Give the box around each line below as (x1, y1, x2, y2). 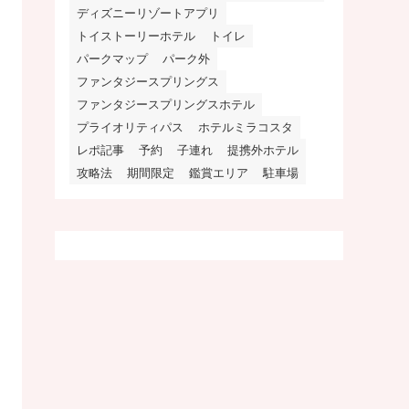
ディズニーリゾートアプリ (77, 5, 219, 20)
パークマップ (77, 51, 148, 66)
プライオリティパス (77, 120, 184, 134)
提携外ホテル (227, 142, 299, 157)
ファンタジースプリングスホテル (77, 97, 255, 111)
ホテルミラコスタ (198, 120, 293, 134)
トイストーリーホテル (77, 28, 195, 43)
